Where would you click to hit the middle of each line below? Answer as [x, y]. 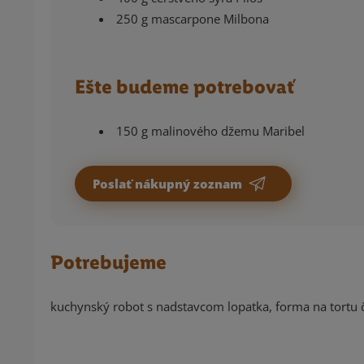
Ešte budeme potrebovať [184, 87]
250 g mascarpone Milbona [193, 18]
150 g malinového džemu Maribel [210, 130]
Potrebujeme [110, 262]
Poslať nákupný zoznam [169, 183]
